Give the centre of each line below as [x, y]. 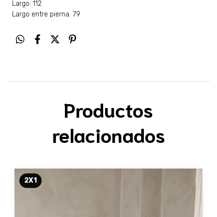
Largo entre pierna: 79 [46, 15]
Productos [108, 109]
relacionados [108, 134]
